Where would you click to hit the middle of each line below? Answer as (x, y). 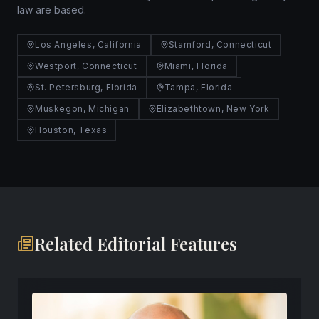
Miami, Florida (196, 66)
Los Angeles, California (88, 45)
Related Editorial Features (136, 244)
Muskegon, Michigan (82, 109)
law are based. (52, 10)
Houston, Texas (71, 130)
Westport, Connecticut (86, 66)
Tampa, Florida (198, 87)
